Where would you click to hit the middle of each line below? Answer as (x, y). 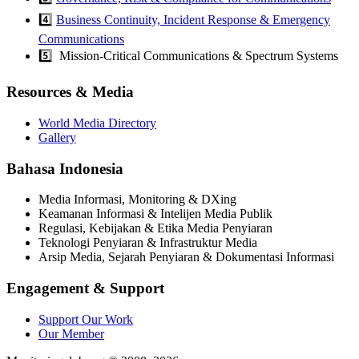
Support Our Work (86, 319)
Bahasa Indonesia (65, 168)
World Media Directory (97, 123)
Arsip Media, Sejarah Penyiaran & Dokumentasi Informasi (186, 257)
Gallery (57, 137)
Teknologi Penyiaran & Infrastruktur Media (148, 243)
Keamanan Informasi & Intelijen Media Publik (155, 214)
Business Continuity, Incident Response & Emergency (193, 20)
